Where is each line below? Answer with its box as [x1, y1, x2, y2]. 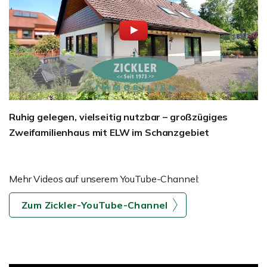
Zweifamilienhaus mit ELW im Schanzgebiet [9, 126, 210, 139]
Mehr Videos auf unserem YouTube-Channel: [9, 173, 200, 185]
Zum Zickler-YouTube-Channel [21, 199, 168, 212]
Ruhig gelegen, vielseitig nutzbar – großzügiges [9, 111, 228, 123]
